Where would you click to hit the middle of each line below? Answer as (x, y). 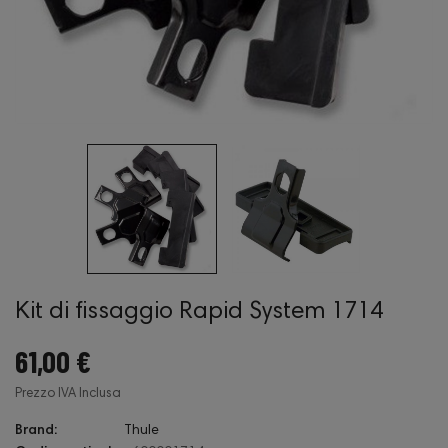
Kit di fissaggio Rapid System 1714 (199, 312)
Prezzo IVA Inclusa (68, 394)
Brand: (36, 431)
